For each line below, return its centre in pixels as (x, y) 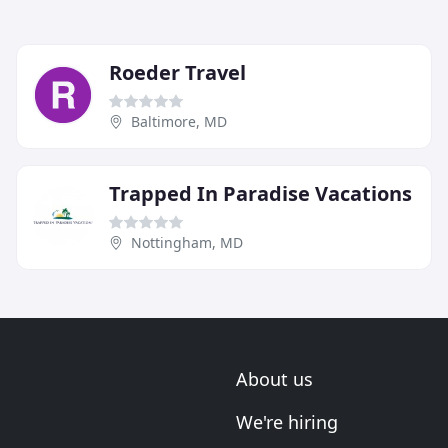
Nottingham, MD (187, 242)
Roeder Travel (177, 72)
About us (274, 379)
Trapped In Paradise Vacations (260, 193)
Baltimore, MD (179, 121)
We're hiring (287, 422)
